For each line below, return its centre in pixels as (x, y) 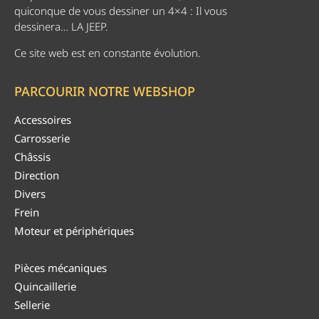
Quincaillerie (45, 287)
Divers (30, 194)
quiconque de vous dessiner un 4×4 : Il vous (121, 11)
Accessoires (43, 120)
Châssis (32, 157)
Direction (37, 176)
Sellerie (32, 305)
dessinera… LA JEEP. (61, 27)
